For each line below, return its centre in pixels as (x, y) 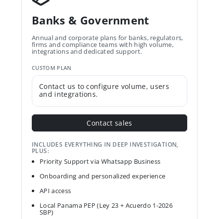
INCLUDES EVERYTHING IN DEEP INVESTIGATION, (105, 144)
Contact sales (109, 123)
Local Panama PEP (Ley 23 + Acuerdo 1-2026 (106, 205)
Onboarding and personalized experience (103, 176)
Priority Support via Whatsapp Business (100, 161)
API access (55, 191)
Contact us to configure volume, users (104, 86)
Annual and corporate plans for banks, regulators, (108, 38)
